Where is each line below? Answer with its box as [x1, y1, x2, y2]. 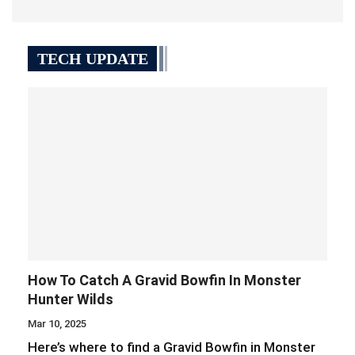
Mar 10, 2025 [28, 318, 86, 330]
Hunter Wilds [28, 291, 113, 308]
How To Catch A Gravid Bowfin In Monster [28, 272, 301, 289]
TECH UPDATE [37, 50, 148, 68]
